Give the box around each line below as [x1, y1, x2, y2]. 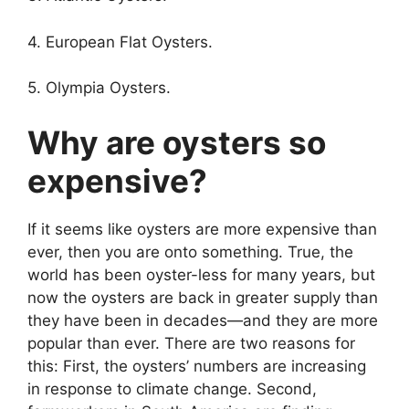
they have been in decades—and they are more [27, 310, 378, 330]
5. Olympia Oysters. [27, 79, 171, 98]
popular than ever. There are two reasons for [27, 333, 355, 352]
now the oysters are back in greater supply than [27, 288, 378, 307]
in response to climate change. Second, [27, 379, 317, 398]
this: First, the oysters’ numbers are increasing [27, 356, 366, 375]
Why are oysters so [27, 122, 326, 162]
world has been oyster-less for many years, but [27, 265, 375, 284]
